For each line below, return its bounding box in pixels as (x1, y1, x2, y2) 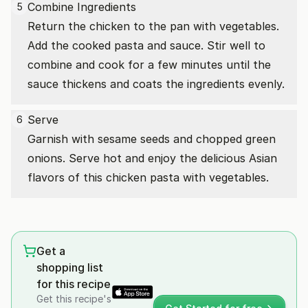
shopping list (36, 261, 103, 274)
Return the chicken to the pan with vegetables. (27, 19, 279, 33)
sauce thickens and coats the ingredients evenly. (27, 77, 285, 91)
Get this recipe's (36, 293, 111, 305)
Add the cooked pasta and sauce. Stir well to (27, 38, 265, 52)
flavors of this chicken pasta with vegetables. (27, 170, 269, 184)
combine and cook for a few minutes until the (27, 58, 271, 71)
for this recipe (36, 277, 111, 291)
